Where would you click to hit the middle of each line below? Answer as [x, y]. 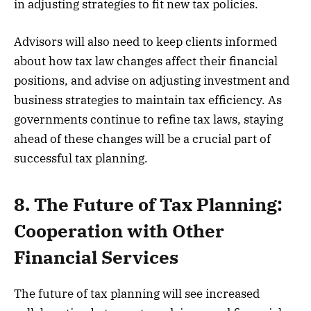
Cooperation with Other [119, 231]
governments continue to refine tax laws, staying [149, 119]
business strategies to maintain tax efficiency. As [148, 100]
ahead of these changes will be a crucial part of [142, 138]
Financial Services [96, 258]
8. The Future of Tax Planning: [148, 205]
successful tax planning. [81, 158]
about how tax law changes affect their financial [146, 61]
